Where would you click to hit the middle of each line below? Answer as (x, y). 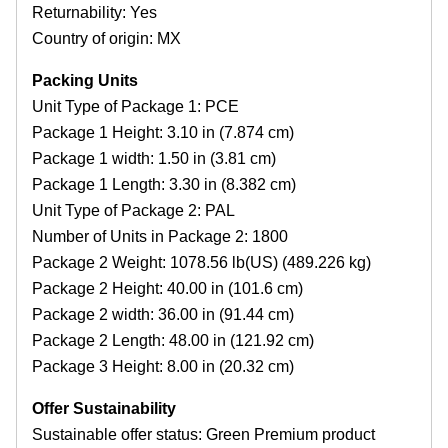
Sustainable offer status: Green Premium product (203, 435)
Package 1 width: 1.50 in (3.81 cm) (154, 159)
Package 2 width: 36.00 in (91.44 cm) (163, 315)
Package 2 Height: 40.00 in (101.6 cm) (167, 289)
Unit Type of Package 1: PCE (135, 107)
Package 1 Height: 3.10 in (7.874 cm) (163, 133)
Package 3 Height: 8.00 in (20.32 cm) (163, 367)
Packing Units (85, 81)
